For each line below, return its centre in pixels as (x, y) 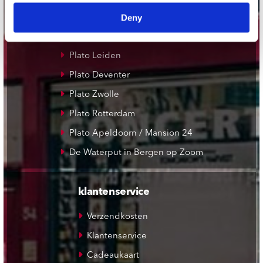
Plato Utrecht (96, 37)
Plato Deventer (99, 76)
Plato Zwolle (94, 95)
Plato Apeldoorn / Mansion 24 (131, 134)
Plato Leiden (95, 56)
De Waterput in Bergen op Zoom (136, 153)
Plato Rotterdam (102, 114)
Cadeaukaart (113, 255)
